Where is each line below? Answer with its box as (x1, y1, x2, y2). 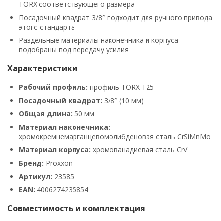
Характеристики (7, 62, 77, 74)
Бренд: (19, 158, 44, 168)
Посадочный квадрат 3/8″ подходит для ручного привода (19, 12, 212, 22)
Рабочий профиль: (19, 82, 88, 92)
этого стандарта (19, 22, 75, 32)
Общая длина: (19, 109, 73, 118)
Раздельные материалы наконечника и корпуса (19, 35, 178, 45)
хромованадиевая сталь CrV (91, 145, 187, 154)
